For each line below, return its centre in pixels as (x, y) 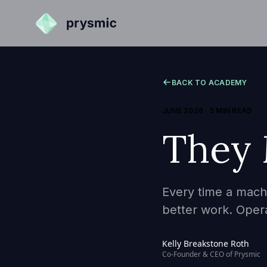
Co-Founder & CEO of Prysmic (211, 254)
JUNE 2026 (183, 111)
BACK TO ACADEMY (209, 82)
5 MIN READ (231, 111)
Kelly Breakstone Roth (206, 243)
